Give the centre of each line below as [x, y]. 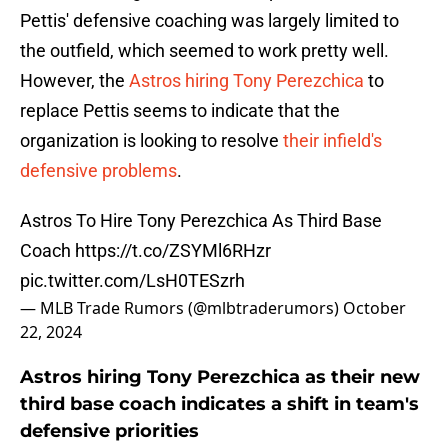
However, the [74, 81]
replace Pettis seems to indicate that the [180, 111]
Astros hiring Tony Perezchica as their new [220, 377]
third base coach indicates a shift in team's [219, 404]
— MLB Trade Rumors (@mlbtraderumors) [181, 308]
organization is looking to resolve [151, 141]
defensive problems [98, 171]
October [374, 308]
